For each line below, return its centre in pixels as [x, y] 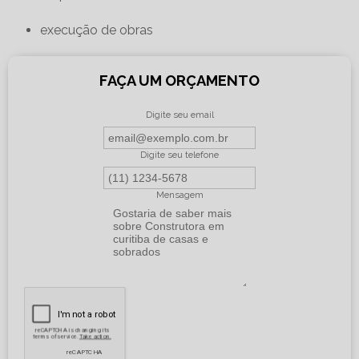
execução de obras [97, 30]
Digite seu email [179, 115]
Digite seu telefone [179, 155]
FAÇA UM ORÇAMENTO [179, 81]
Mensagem [179, 195]
